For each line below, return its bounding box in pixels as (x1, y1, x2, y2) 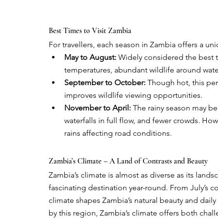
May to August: (64, 52, 116, 62)
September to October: (64, 77, 145, 87)
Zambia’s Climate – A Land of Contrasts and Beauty (49, 156, 208, 166)
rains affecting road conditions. (64, 128, 172, 138)
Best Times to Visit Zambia (49, 25, 131, 36)
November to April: (64, 103, 131, 112)
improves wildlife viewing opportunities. (64, 90, 202, 100)
